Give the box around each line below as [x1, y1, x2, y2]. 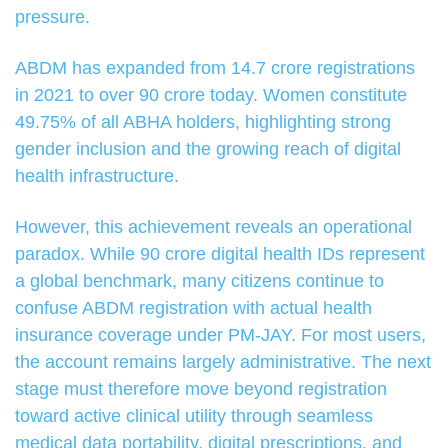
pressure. [15, 7, 90, 28]
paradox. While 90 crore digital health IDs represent [15, 244, 425, 265]
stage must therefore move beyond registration [15, 379, 387, 400]
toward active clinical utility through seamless [15, 406, 373, 427]
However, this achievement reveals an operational [15, 217, 412, 238]
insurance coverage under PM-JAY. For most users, [15, 325, 426, 346]
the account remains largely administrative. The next [15, 352, 431, 373]
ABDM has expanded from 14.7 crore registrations [15, 58, 415, 79]
